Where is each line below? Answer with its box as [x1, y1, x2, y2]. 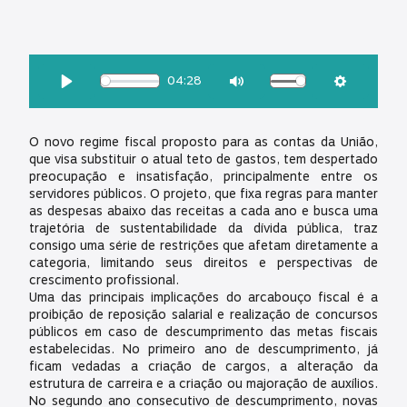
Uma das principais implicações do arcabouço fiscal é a [29, 287, 378, 307]
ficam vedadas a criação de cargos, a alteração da [29, 356, 378, 376]
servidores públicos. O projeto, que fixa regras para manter [29, 184, 378, 203]
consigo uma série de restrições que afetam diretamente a [29, 235, 378, 255]
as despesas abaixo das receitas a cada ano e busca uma [29, 201, 378, 221]
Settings [340, 88, 390, 108]
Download [296, 86, 355, 106]
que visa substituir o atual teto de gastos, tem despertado [29, 149, 378, 169]
